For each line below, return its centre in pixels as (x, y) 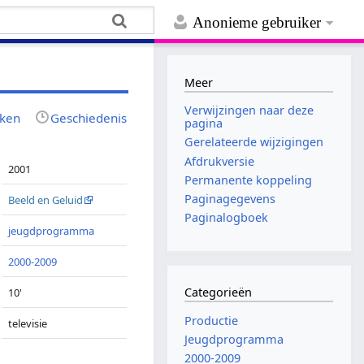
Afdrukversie (220, 161)
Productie (212, 320)
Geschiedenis (89, 117)
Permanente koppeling (249, 180)
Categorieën (219, 292)
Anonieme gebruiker (257, 23)
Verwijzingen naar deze (249, 110)
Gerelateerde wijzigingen (254, 142)
